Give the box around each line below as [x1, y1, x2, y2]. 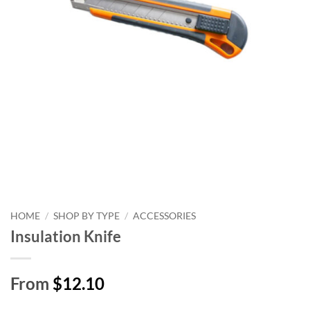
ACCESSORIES [133, 210, 197, 221]
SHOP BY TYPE [53, 210, 120, 221]
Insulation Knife [10, 226, 121, 246]
